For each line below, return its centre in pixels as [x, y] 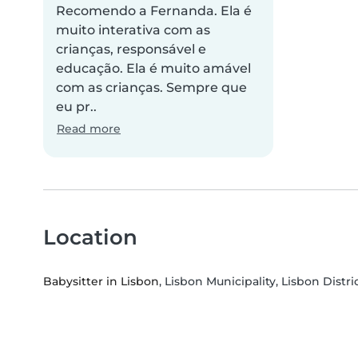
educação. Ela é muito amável [153, 69]
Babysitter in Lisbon [101, 282]
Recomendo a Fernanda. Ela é [154, 11]
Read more [89, 129]
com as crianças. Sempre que [151, 88]
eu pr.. [76, 107]
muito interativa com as [133, 30]
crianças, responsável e [131, 50]
